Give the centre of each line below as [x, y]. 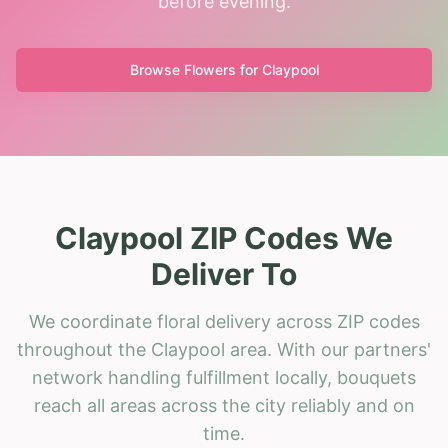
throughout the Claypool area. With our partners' [224, 349]
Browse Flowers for [195, 69]
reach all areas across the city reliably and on [224, 405]
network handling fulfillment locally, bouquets [224, 377]
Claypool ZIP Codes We [224, 238]
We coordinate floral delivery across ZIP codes [224, 321]
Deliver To [224, 274]
